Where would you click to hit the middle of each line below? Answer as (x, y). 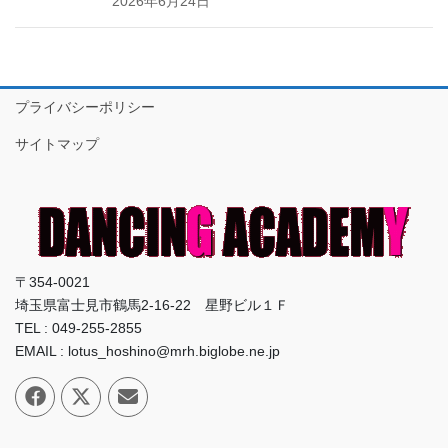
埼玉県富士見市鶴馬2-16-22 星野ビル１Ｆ (152, 304)
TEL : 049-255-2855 (78, 327)
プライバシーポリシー (85, 107)
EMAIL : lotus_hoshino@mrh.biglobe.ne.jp (147, 350)
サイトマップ (57, 144)
